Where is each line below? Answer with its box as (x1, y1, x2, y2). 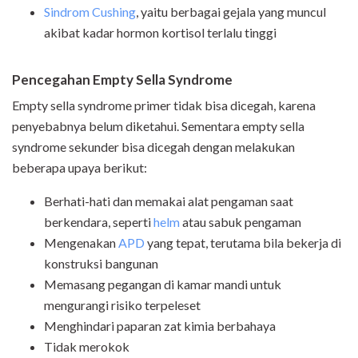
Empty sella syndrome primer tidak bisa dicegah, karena (12, 97, 316, 113)
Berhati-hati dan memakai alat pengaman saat (44, 193, 293, 209)
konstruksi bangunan (44, 255, 158, 271)
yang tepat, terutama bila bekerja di (145, 234, 341, 250)
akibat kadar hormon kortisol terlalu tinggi (44, 24, 276, 40)
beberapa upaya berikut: (12, 159, 147, 175)
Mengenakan (44, 234, 118, 250)
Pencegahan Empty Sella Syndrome (12, 70, 233, 88)
